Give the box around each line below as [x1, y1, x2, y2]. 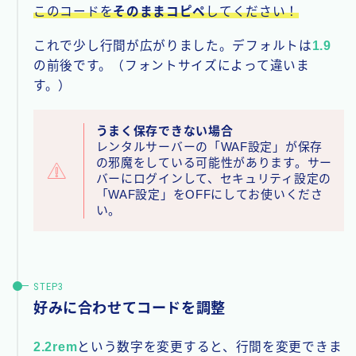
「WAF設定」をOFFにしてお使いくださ [95, 188, 323, 201]
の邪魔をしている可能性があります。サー [95, 156, 332, 169]
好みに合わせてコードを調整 [33, 300, 226, 316]
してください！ [206, 5, 300, 19]
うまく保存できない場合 [95, 124, 234, 137]
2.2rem [33, 339, 78, 354]
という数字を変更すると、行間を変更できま [77, 339, 342, 354]
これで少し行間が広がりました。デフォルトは [33, 39, 312, 53]
